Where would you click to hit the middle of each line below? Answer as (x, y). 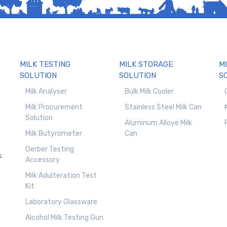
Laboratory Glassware (62, 202)
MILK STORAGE (146, 64)
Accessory (43, 160)
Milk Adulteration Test (61, 175)
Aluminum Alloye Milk (159, 123)
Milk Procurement (54, 107)
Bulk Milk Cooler (149, 91)
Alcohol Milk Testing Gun (65, 217)
